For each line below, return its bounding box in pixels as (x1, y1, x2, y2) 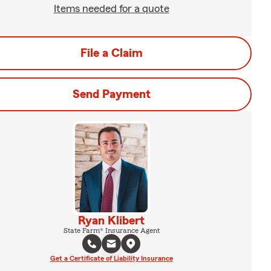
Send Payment (72, 88, 151, 100)
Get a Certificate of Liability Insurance (50, 254, 173, 262)
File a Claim (80, 47, 143, 59)
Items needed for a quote (53, 3, 169, 14)
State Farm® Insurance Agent (63, 226, 160, 234)
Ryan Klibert (78, 214, 145, 227)
